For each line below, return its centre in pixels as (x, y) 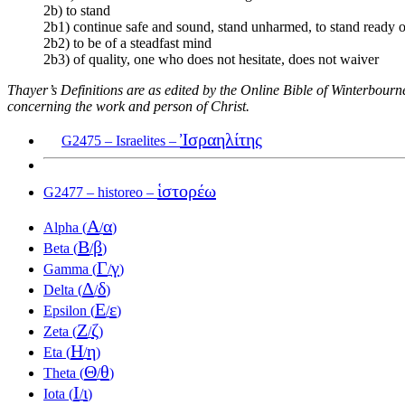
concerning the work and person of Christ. (128, 107)
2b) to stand (77, 11)
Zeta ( (60, 332)
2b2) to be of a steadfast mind (127, 43)
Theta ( (64, 373)
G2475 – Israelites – (121, 141)
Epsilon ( (69, 311)
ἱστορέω (187, 191)
